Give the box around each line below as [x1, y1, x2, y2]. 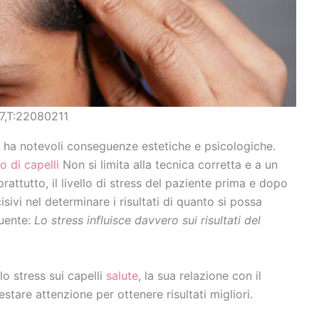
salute [106, 268, 138, 283]
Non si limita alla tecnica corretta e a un [59, 157, 278, 172]
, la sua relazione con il [138, 268, 261, 283]
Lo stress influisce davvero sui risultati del [34, 213, 261, 228]
